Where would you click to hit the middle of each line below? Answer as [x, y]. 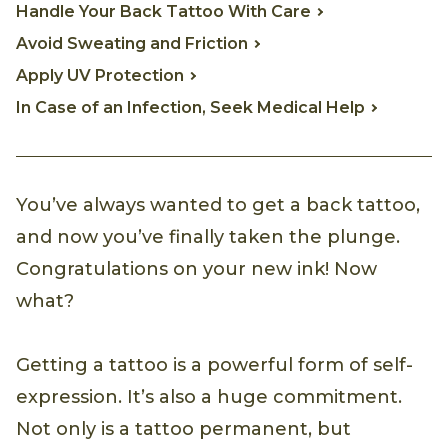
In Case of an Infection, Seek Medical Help [190, 107]
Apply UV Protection [100, 75]
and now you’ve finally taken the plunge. [208, 236]
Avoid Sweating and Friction [132, 43]
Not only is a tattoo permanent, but [183, 428]
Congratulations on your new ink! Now [196, 268]
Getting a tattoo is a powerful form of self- [214, 364]
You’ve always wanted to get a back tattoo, [218, 204]
